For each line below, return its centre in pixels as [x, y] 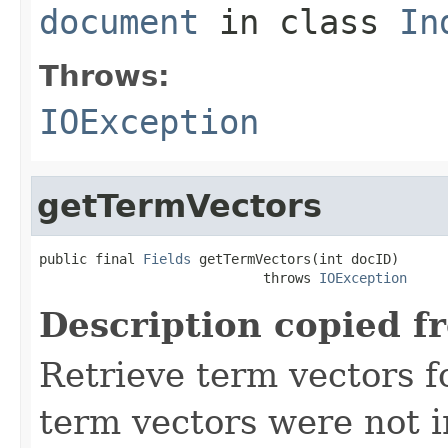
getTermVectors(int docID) [295, 258]
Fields [167, 258]
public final [91, 258]
